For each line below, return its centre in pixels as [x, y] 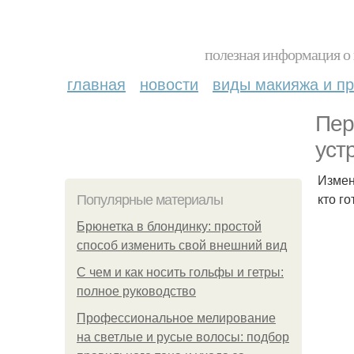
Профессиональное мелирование [176, 318]
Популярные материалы [150, 200]
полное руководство [136, 291]
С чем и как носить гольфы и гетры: [180, 272]
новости [169, 83]
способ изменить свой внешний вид [182, 245]
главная [96, 83]
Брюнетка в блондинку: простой [169, 226]
